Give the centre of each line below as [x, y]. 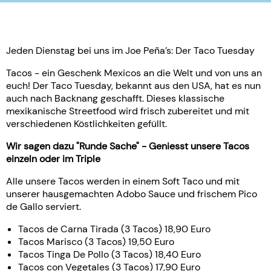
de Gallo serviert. [44, 206]
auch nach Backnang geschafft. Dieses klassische [115, 98]
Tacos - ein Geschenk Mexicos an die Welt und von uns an [134, 73]
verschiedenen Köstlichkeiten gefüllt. [87, 123]
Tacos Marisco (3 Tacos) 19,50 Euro [96, 241]
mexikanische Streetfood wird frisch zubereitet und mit [128, 111]
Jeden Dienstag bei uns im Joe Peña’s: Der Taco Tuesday [130, 50]
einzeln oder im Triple [53, 158]
